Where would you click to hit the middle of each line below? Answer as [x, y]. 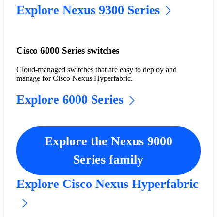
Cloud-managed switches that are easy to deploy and [96, 70]
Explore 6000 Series [70, 100]
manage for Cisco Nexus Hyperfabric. [74, 78]
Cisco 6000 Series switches [68, 51]
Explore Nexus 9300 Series [88, 10]
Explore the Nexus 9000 [108, 141]
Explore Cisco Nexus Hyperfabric [107, 184]
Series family [108, 160]
